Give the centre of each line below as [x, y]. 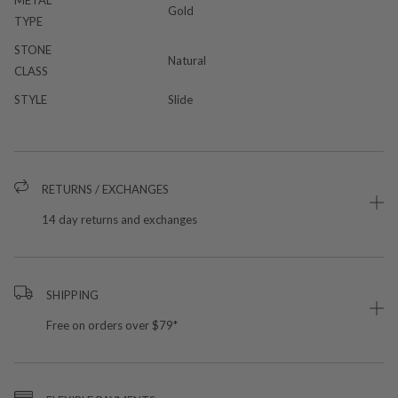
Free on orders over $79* [111, 325]
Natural [187, 60]
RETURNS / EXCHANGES [105, 189]
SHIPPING [72, 295]
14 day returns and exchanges [119, 219]
